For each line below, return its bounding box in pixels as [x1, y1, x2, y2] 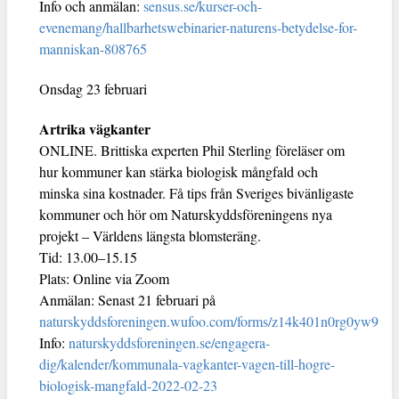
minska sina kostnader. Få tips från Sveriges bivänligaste [39, 183, 354, 202]
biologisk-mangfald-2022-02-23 [39, 375, 217, 395]
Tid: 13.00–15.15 [39, 247, 137, 266]
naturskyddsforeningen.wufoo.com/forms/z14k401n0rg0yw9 [39, 311, 379, 330]
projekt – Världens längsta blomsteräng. [39, 225, 261, 245]
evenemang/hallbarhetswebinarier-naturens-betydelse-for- [39, 17, 357, 37]
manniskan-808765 [39, 38, 147, 58]
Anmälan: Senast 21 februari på [39, 289, 216, 309]
